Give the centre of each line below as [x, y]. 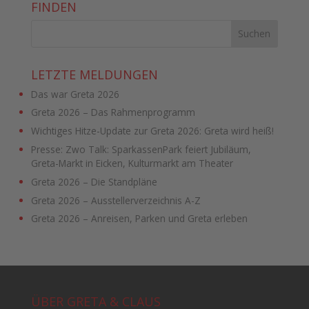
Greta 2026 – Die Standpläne [94, 181]
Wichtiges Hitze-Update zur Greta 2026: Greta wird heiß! [152, 131]
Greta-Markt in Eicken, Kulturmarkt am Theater [132, 163]
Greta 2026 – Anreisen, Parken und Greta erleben [139, 219]
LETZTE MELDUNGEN [94, 74]
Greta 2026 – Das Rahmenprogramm [113, 112]
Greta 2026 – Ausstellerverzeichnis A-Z [116, 200]
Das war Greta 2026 [75, 94]
